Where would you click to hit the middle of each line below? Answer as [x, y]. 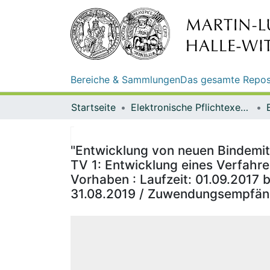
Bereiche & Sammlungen [125, 79]
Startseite [93, 107]
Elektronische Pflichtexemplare [244, 107]
